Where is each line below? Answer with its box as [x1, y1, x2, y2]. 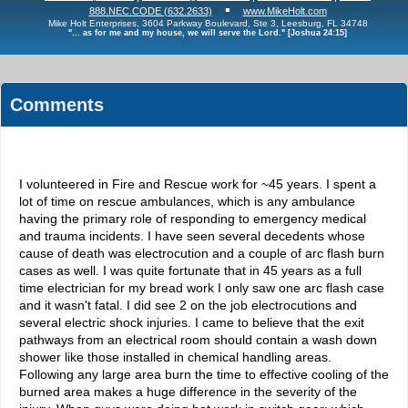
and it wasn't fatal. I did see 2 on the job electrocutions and [19, 298, 357, 312]
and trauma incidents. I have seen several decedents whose [19, 229, 365, 243]
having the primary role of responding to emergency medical [19, 211, 366, 226]
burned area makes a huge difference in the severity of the [19, 384, 357, 399]
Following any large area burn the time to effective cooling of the [19, 367, 389, 382]
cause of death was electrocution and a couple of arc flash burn [19, 246, 384, 260]
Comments [10, 95, 104, 115]
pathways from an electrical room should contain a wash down [19, 332, 377, 347]
